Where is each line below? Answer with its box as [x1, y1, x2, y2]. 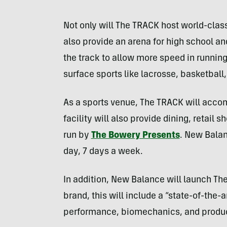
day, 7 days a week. [63, 147, 143, 157]
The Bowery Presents [91, 131, 180, 140]
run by [63, 131, 91, 140]
